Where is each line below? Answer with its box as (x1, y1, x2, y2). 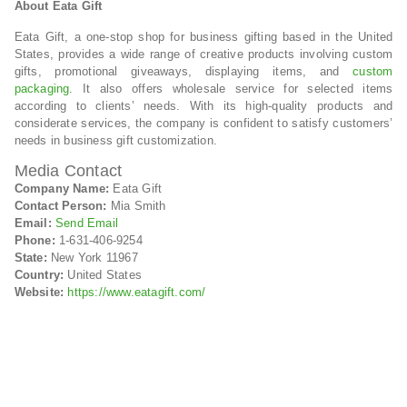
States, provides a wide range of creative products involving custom (14, 47, 393, 61)
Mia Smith (106, 199, 166, 213)
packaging (14, 82, 70, 95)
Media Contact (14, 162, 123, 180)
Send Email (55, 216, 119, 230)
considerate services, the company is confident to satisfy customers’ (14, 116, 393, 130)
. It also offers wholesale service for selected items (69, 82, 393, 95)
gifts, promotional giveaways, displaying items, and (14, 65, 353, 78)
